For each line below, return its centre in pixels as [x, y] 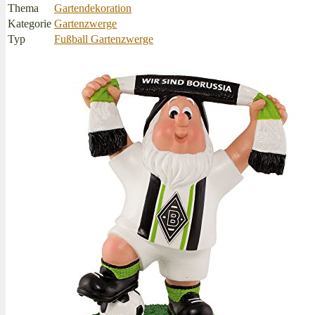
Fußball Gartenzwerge [104, 39]
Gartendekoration [93, 8]
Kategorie [30, 23]
